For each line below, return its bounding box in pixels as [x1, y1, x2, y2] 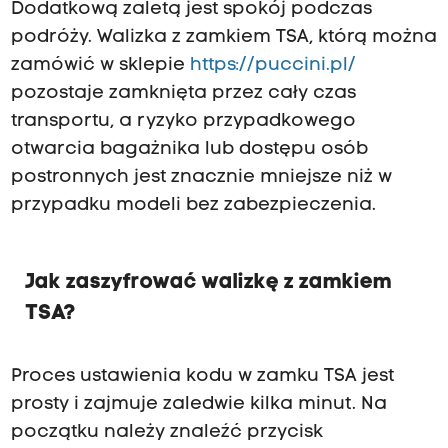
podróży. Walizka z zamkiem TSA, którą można [10, 27, 437, 47]
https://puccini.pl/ [189, 55, 356, 75]
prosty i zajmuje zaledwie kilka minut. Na [10, 394, 387, 414]
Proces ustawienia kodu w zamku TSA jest [10, 366, 394, 386]
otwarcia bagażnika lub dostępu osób [10, 139, 368, 159]
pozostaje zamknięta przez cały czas [10, 83, 356, 103]
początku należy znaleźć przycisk [10, 422, 323, 442]
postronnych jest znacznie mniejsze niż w [10, 167, 392, 187]
